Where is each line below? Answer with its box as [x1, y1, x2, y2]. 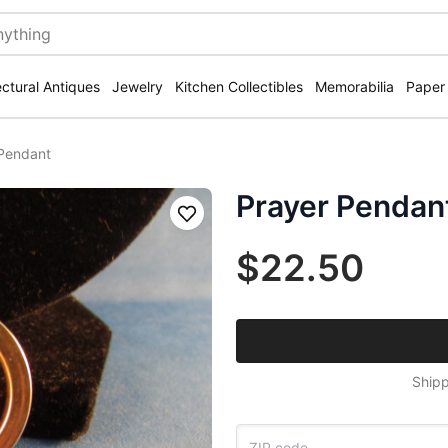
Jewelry [112, 78, 163, 95]
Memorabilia [315, 78, 394, 95]
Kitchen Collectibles [175, 78, 303, 95]
